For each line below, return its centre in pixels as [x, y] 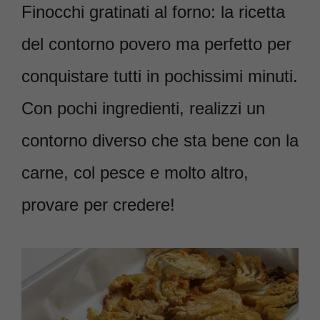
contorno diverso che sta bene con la [160, 141]
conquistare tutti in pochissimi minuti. [160, 76]
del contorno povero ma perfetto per [156, 44]
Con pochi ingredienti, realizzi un [143, 109]
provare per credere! [98, 205]
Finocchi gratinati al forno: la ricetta [153, 12]
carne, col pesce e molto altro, [135, 173]
